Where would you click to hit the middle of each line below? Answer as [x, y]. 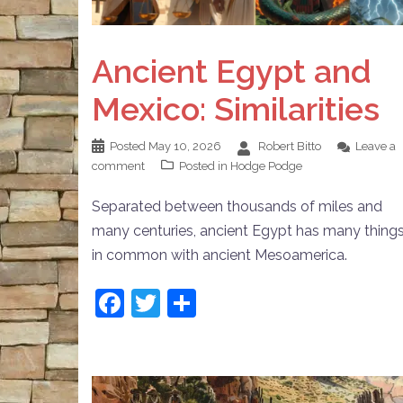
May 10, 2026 [185, 147]
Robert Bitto [290, 147]
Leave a [376, 147]
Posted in [205, 166]
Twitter [206, 303]
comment [118, 166]
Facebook [188, 303]
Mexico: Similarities [236, 109]
